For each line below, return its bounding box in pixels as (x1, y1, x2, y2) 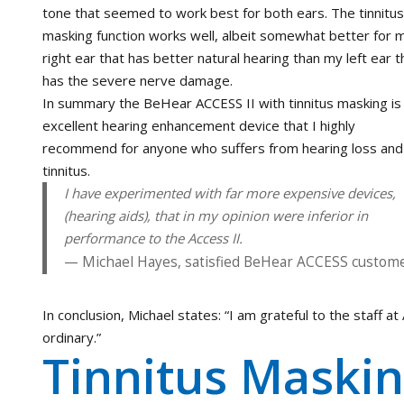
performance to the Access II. (63, 228, 243, 247)
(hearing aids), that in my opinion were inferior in (63, 206, 368, 225)
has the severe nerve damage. (42, 70, 233, 89)
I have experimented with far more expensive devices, (63, 183, 396, 202)
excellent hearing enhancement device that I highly (42, 115, 355, 134)
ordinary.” (42, 327, 101, 346)
